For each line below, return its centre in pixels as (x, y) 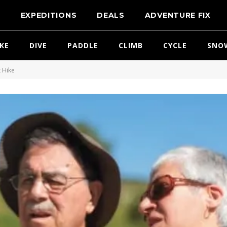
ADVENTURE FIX (178, 15)
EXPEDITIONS (49, 15)
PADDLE (83, 45)
